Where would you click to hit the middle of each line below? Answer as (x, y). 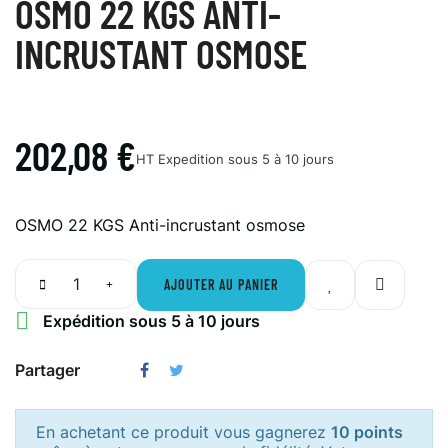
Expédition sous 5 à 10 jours (149, 321)
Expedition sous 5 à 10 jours (246, 159)
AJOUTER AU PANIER (221, 284)
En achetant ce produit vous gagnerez (183, 432)
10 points (367, 432)
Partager (47, 370)
